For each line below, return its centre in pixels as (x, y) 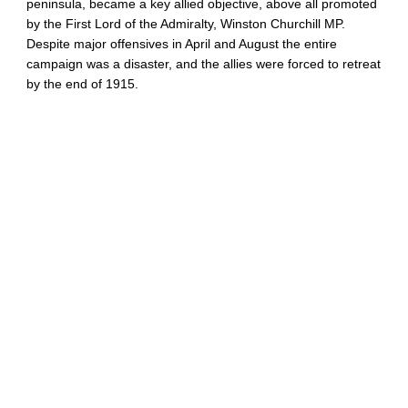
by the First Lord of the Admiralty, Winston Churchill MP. (186, 24)
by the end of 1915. (83, 84)
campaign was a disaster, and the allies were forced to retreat (204, 64)
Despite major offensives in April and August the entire (182, 44)
